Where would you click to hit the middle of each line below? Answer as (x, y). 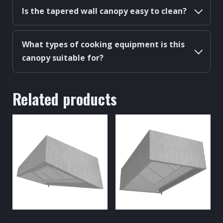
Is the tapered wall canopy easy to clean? (104, 11)
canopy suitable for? (62, 58)
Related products (65, 99)
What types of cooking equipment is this (103, 45)
